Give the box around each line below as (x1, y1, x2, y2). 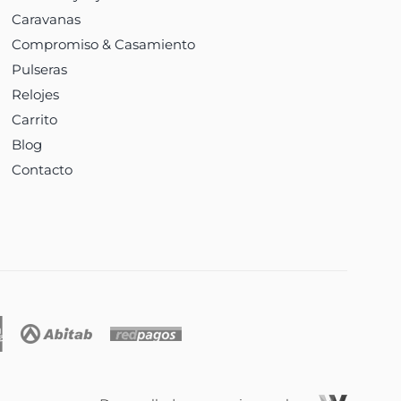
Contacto (11, 161, 73, 179)
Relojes (11, 86, 59, 104)
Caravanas (11, 11, 81, 29)
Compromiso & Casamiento (11, 36, 195, 54)
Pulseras (11, 61, 67, 79)
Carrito (11, 111, 57, 129)
